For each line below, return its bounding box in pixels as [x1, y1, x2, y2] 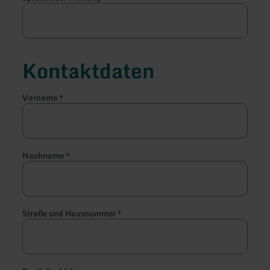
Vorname [22, 90, 60, 104]
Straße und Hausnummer [22, 206, 118, 220]
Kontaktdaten [22, 54, 155, 87]
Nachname [22, 148, 66, 162]
